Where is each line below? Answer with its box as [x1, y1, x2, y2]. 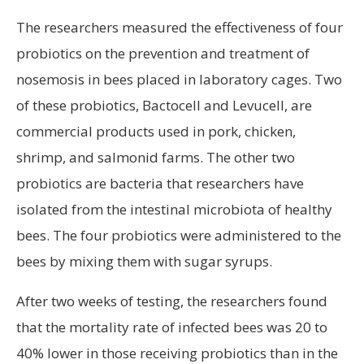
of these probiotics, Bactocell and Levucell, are [16, 95, 312, 115]
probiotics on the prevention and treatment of [16, 43, 310, 63]
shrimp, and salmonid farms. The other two [16, 147, 295, 167]
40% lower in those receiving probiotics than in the [16, 343, 338, 362]
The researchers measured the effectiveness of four [16, 17, 343, 37]
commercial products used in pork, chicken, [16, 121, 296, 141]
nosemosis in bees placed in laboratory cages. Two [16, 69, 342, 89]
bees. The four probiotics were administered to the [16, 225, 341, 245]
